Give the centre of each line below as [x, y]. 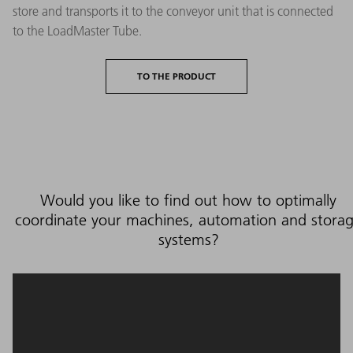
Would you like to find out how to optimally [188, 201]
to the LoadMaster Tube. [77, 31]
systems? [188, 240]
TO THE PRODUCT [176, 76]
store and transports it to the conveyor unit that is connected [173, 11]
